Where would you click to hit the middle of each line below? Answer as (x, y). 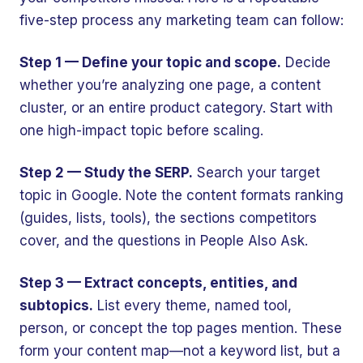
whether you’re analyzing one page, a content (170, 85)
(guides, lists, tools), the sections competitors (168, 218)
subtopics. (56, 305)
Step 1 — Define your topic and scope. (150, 62)
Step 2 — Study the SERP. (106, 173)
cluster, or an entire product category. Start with (176, 108)
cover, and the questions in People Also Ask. (164, 241)
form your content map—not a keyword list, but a (180, 351)
